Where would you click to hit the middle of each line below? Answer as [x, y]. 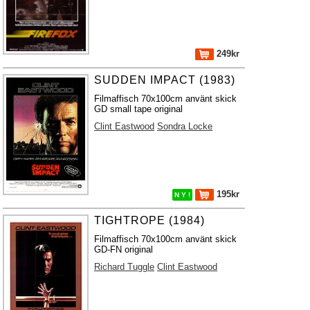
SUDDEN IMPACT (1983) [165, 80]
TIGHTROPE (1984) [150, 220]
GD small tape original [139, 109]
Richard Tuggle [125, 267]
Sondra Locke [185, 126]
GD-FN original [124, 249]
